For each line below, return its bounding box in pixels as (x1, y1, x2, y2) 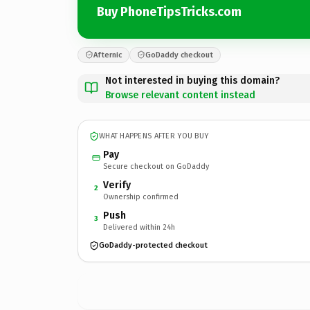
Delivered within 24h (103, 222, 175, 232)
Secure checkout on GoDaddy (103, 161, 209, 171)
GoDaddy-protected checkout (99, 241, 208, 250)
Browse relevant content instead (105, 89, 255, 101)
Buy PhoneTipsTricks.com (97, 4, 241, 19)
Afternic (93, 50, 122, 60)
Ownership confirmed (103, 192, 179, 201)
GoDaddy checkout (145, 50, 213, 60)
